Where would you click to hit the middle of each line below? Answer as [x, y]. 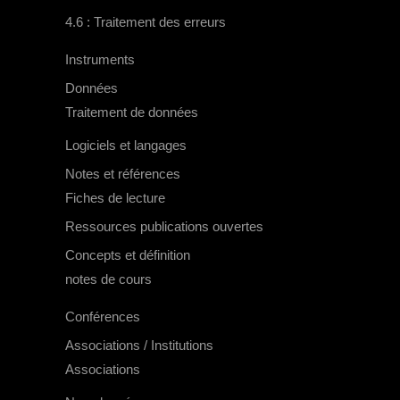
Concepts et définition [128, 255]
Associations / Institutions [139, 346]
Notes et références [123, 174]
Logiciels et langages [126, 146]
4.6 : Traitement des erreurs [146, 22]
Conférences [103, 317]
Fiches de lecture [115, 198]
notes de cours [108, 279]
